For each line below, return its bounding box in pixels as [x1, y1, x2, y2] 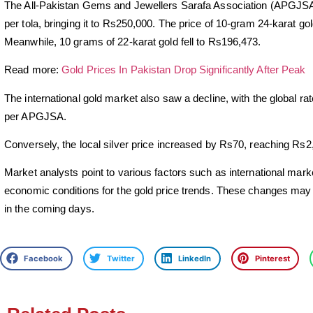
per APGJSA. [4, 110, 67, 122]
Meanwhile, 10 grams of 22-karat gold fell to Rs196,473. [4, 35, 261, 48]
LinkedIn [178, 253, 212, 263]
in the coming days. [4, 203, 94, 215]
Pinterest [254, 253, 290, 263]
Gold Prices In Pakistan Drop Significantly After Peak [61, 64, 306, 76]
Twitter [106, 253, 135, 263]
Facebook [24, 253, 64, 263]
